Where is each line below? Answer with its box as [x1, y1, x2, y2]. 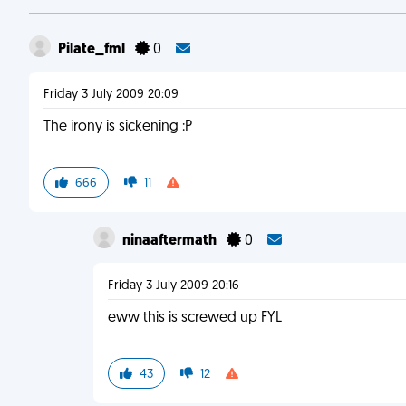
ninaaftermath [122, 234, 220, 248]
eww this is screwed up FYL [108, 311, 283, 325]
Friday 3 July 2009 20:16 [108, 279, 240, 293]
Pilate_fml [58, 43, 128, 57]
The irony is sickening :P [43, 120, 192, 134]
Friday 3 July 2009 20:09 [43, 88, 179, 101]
